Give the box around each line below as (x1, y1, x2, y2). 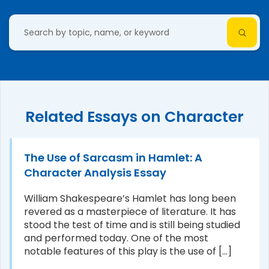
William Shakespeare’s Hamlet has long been (24, 192, 236, 205)
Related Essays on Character (25, 106, 244, 127)
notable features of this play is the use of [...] (24, 244, 232, 258)
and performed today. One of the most (24, 231, 208, 245)
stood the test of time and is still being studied (24, 218, 240, 232)
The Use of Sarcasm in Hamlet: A (24, 150, 202, 165)
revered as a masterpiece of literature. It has (24, 205, 236, 219)
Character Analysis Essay (24, 165, 166, 180)
